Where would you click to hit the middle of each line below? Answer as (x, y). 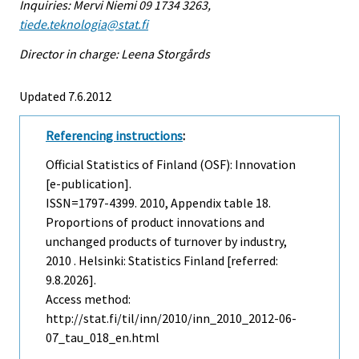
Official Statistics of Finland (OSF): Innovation (171, 165)
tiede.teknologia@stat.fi (84, 24)
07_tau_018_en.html (103, 338)
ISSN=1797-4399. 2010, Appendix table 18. (158, 203)
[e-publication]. (89, 184)
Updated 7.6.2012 (65, 96)
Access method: (88, 299)
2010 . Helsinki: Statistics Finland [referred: (162, 261)
